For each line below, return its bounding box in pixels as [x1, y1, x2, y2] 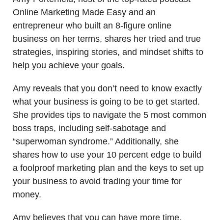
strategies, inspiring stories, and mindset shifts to [13, 47, 203, 57]
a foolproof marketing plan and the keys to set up [13, 163, 204, 173]
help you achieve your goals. [13, 60, 125, 70]
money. [13, 189, 41, 199]
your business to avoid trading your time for [13, 176, 182, 186]
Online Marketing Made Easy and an [13, 7, 156, 17]
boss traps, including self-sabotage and [13, 123, 166, 133]
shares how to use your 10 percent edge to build [13, 149, 201, 160]
